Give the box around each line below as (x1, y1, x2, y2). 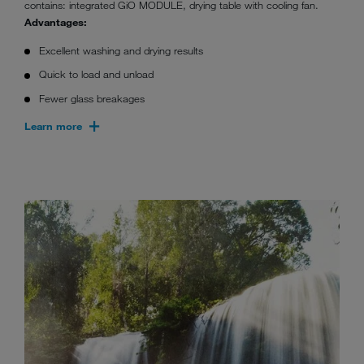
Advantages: (24, 15, 90, 29)
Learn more (24, 119, 82, 133)
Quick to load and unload (39, 67, 154, 81)
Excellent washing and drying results (39, 43, 204, 57)
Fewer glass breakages (39, 92, 145, 106)
